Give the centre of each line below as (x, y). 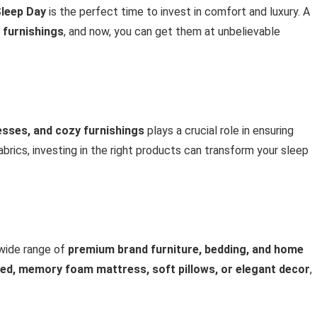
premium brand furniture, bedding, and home (186, 249)
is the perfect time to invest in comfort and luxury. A (178, 11)
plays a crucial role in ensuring (219, 130)
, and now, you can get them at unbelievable (172, 31)
